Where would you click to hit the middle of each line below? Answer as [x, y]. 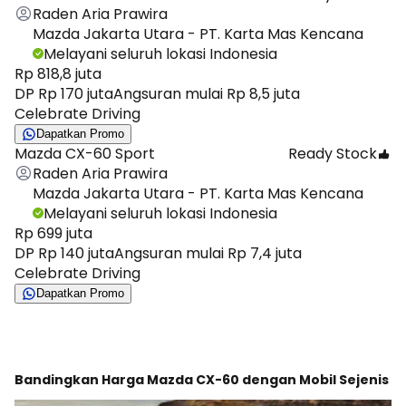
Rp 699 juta [53, 233]
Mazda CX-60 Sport [85, 153]
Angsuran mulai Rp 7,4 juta [208, 253]
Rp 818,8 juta [58, 73]
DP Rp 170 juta [64, 93]
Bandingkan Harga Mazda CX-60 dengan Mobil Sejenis [202, 380]
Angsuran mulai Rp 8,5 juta [207, 93]
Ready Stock [333, 153]
